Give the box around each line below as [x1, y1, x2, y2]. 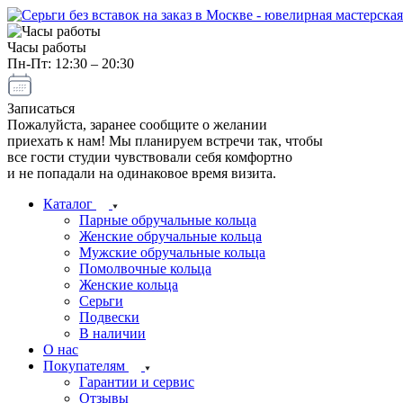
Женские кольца [79, 277, 178, 292]
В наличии [79, 326, 146, 341]
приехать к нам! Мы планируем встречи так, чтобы [7, 133, 323, 148]
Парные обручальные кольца [79, 212, 256, 228]
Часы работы [7, 40, 86, 55]
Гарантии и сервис [79, 374, 194, 390]
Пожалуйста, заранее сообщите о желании [7, 117, 267, 132]
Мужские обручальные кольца [79, 245, 265, 260]
